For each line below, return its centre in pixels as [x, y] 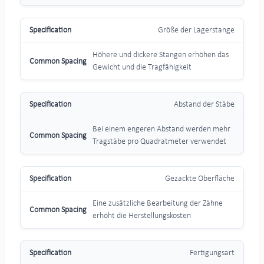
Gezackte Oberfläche [200, 179]
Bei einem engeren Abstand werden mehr [161, 130]
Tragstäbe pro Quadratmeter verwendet [159, 142]
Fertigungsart [212, 253]
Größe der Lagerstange [197, 31]
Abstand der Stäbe [204, 105]
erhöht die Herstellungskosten [141, 216]
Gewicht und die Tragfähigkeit [142, 68]
